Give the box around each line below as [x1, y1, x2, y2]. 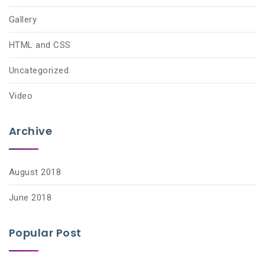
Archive [9, 124, 53, 138]
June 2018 [9, 192, 52, 203]
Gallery [9, 14, 37, 25]
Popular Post [9, 225, 82, 240]
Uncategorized [9, 65, 69, 76]
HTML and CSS [9, 40, 71, 50]
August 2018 [9, 167, 62, 177]
